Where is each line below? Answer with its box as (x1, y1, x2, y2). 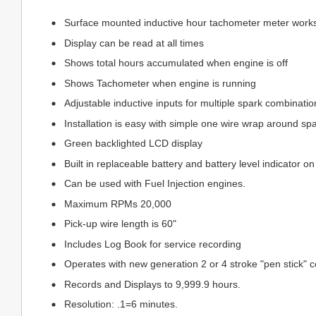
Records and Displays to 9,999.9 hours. (64, 278, 241, 290)
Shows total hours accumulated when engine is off (64, 57, 288, 68)
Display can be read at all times (64, 37, 204, 49)
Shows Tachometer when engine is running (64, 77, 256, 89)
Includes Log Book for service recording (64, 238, 241, 250)
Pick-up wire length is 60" (64, 218, 176, 229)
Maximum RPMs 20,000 (64, 197, 171, 209)
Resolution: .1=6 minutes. (64, 298, 178, 310)
